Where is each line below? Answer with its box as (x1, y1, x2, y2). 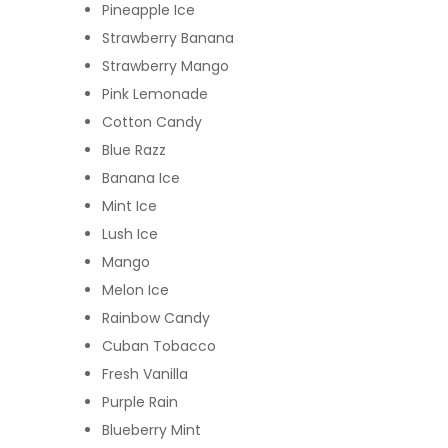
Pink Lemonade (102, 83, 208, 104)
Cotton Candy (102, 111, 202, 132)
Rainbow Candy (102, 307, 210, 328)
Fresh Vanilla (102, 363, 192, 384)
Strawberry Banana (102, 27, 234, 48)
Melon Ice (102, 279, 169, 300)
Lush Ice (102, 223, 158, 244)
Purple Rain (102, 391, 178, 412)
